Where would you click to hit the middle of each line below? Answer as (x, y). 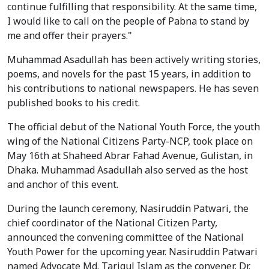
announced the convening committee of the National (125, 237)
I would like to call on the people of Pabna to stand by (128, 21)
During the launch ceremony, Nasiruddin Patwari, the (128, 209)
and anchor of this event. (63, 185)
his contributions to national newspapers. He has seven (133, 89)
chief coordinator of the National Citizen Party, (112, 223)
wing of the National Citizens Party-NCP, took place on (130, 141)
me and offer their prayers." (70, 36)
